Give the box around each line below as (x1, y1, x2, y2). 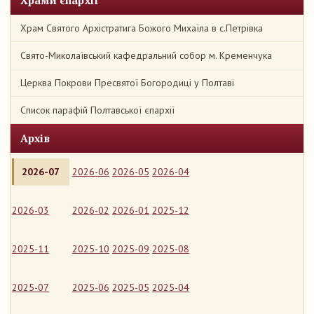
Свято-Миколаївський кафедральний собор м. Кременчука (20, 49, 272, 62)
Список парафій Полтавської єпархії (20, 104, 175, 116)
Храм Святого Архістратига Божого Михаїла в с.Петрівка (20, 22, 263, 34)
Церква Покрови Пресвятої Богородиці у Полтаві (20, 76, 234, 89)
